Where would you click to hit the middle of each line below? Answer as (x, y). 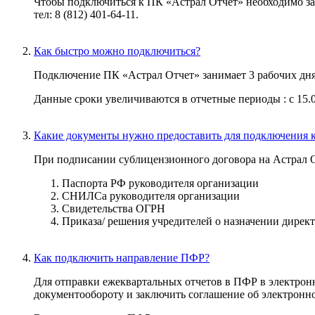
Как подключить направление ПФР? (122, 257)
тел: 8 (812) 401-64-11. (86, 14)
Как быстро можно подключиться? (117, 51)
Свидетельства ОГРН (114, 208)
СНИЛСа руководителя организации (151, 195)
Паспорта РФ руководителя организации (160, 183)
